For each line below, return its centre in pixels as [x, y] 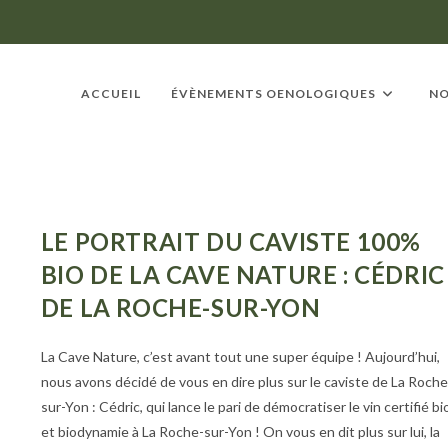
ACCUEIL [111, 93]
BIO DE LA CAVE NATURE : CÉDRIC [242, 274]
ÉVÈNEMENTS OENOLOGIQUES [273, 93]
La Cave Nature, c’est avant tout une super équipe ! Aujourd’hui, [240, 356]
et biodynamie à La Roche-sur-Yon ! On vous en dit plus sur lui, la [240, 431]
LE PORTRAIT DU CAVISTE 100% [231, 241]
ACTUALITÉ [79, 207]
